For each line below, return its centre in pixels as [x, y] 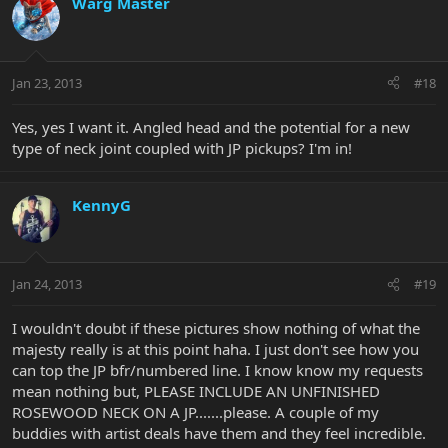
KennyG [101, 204]
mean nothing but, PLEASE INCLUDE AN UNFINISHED [196, 391]
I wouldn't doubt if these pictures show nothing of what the [216, 328]
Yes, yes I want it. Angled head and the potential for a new [211, 126]
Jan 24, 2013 [47, 284]
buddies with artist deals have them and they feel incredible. [219, 433]
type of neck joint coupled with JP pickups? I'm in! [182, 147]
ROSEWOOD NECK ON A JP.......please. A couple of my [195, 412]
